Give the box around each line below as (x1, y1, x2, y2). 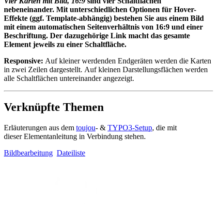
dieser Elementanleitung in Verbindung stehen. (4, 132, 146, 141)
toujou (76, 124, 95, 132)
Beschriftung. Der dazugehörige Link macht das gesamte (4, 31, 190, 40)
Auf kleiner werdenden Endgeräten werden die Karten (43, 56, 211, 65)
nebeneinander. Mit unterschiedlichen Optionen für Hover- (4, 5, 196, 14)
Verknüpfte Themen (4, 101, 104, 114)
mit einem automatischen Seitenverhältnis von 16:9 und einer (4, 22, 203, 31)
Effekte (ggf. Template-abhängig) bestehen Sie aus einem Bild (4, 14, 204, 22)
